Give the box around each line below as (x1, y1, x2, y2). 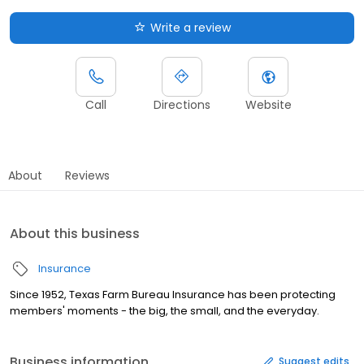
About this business (10, 223, 140, 243)
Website (245, 96, 292, 113)
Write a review (149, 19, 231, 36)
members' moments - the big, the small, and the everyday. (10, 302, 319, 318)
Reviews (65, 167, 110, 184)
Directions (154, 96, 210, 113)
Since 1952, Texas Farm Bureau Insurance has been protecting (10, 286, 336, 302)
